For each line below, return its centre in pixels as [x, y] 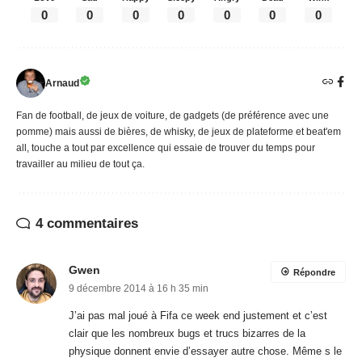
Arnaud [62, 83]
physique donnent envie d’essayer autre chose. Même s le [205, 351]
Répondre [314, 272]
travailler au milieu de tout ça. [80, 164]
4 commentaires [87, 223]
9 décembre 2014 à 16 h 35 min [139, 288]
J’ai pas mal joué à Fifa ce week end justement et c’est [198, 315]
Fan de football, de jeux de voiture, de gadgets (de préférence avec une [173, 115]
